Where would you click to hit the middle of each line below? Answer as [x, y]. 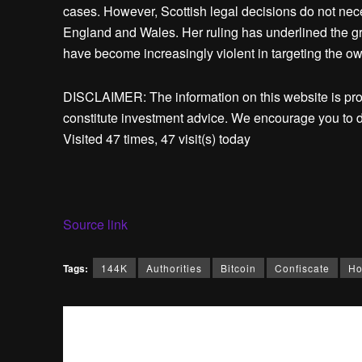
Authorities [174, 267]
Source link [95, 224]
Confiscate [302, 267]
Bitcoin [238, 267]
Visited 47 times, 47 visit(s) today [156, 138]
